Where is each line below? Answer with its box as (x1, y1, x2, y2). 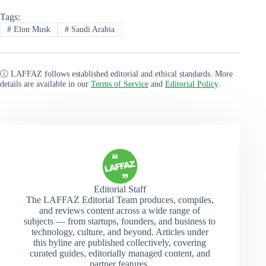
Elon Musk (11, 24, 50, 34)
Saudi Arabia (68, 24, 115, 34)
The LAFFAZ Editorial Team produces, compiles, (26, 194, 214, 205)
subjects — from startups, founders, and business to (24, 216, 216, 226)
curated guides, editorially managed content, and (29, 248, 210, 258)
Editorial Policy (165, 79, 218, 88)
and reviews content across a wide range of (39, 205, 201, 216)
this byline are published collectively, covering (33, 237, 207, 248)
